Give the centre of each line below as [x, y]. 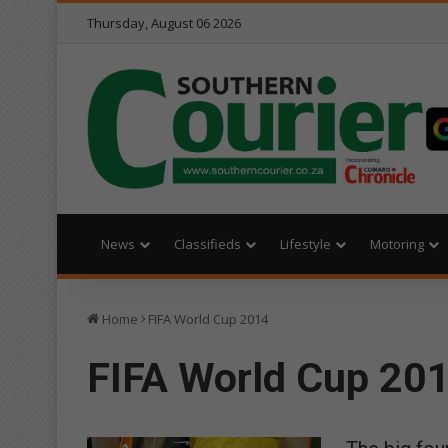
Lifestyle [305, 243]
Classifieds [207, 243]
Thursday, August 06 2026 [164, 23]
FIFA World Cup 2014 [208, 318]
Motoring [397, 243]
